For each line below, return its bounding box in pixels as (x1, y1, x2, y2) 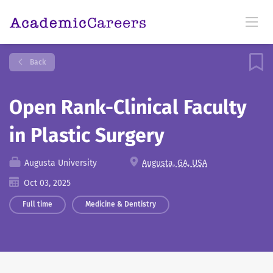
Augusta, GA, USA (142, 158, 207, 168)
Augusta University (22, 158, 97, 168)
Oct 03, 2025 (21, 178, 71, 188)
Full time (23, 200, 52, 208)
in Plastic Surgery (9, 124, 165, 147)
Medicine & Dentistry (85, 200, 156, 208)
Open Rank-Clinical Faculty (9, 96, 247, 119)
